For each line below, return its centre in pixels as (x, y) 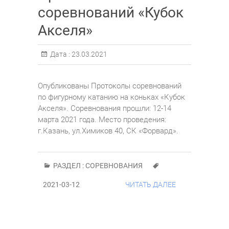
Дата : (60, 54)
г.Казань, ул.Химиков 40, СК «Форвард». (108, 131)
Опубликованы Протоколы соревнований (110, 86)
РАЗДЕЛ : (68, 165)
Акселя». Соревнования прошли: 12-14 (105, 108)
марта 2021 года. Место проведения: (102, 119)
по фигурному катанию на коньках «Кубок (111, 97)
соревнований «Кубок (111, 12)
